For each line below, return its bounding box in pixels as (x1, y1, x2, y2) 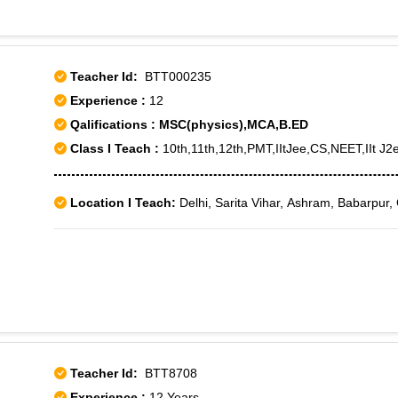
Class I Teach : (70, 141, 159, 155)
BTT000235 (138, 69, 211, 84)
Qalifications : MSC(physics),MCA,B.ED (67, 117, 308, 131)
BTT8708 (138, 366, 197, 380)
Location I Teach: (70, 195, 176, 210)
